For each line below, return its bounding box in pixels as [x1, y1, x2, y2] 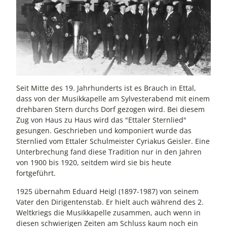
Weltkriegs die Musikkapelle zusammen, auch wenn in [16, 207, 201, 217]
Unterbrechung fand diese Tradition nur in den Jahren [16, 147, 202, 157]
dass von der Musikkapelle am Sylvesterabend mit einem [16, 94, 210, 104]
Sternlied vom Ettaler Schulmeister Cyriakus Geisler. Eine [16, 136, 210, 146]
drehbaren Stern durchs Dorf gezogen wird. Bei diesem [16, 104, 205, 115]
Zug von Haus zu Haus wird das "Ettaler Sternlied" [16, 115, 186, 125]
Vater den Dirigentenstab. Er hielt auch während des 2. [16, 197, 204, 207]
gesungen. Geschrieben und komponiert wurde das [16, 126, 192, 136]
